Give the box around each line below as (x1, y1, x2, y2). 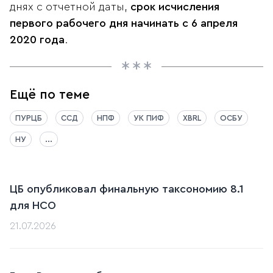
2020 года (10, 34, 65, 46)
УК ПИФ (133, 114, 164, 122)
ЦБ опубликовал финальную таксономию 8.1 (10, 183, 244, 195)
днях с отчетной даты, (10, 1, 130, 13)
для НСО (10, 200, 56, 211)
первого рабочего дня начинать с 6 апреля (10, 18, 238, 29)
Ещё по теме (10, 88, 90, 102)
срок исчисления (130, 1, 219, 13)
